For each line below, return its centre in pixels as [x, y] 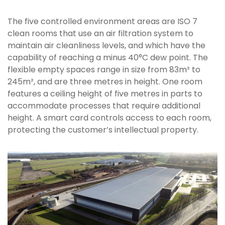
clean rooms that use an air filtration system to [100, 33]
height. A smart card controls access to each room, [109, 118]
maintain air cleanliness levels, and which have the [106, 45]
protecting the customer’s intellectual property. [103, 130]
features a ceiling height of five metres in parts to [105, 94]
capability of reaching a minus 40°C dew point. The [108, 58]
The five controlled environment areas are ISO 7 [102, 21]
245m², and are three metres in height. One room [105, 82]
